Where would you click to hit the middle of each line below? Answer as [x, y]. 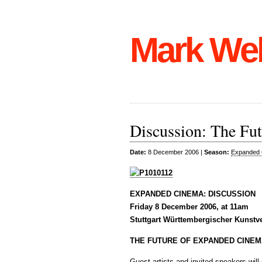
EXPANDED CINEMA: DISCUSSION [193, 194]
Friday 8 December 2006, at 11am [189, 206]
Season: [217, 152]
